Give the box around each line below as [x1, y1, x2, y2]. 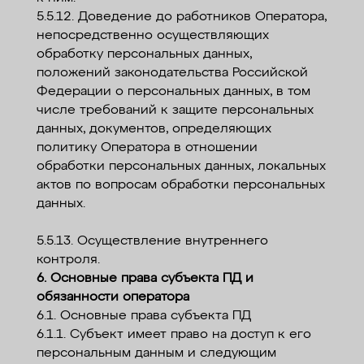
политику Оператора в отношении [36, 141, 258, 155]
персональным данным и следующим [36, 347, 276, 361]
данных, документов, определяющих [36, 123, 271, 136]
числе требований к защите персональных [36, 104, 314, 118]
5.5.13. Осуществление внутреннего [36, 235, 268, 249]
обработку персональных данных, [36, 48, 252, 62]
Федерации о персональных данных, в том [36, 85, 310, 99]
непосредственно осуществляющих [36, 29, 269, 43]
